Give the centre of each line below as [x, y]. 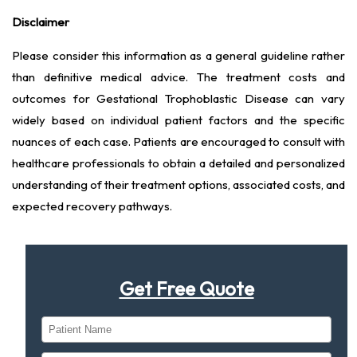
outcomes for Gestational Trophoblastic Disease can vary [178, 99]
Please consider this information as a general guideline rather [178, 56]
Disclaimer [41, 22]
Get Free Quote [186, 288]
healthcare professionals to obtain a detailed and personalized [178, 163]
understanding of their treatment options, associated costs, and [178, 185]
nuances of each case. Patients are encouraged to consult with [178, 142]
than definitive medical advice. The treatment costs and [178, 77]
